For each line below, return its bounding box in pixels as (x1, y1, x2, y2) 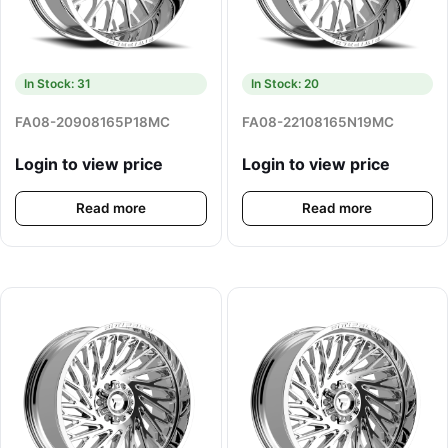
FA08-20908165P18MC (15, 114, 170, 131)
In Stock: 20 (250, 76, 319, 92)
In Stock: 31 (24, 76, 91, 92)
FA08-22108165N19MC (241, 114, 394, 131)
